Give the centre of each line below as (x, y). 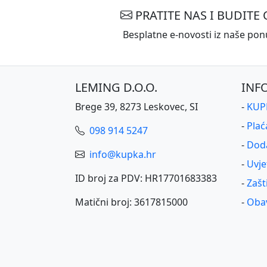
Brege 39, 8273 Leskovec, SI (136, 106)
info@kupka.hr (122, 154)
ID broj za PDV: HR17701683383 (146, 178)
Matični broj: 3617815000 (131, 202)
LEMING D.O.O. (116, 87)
